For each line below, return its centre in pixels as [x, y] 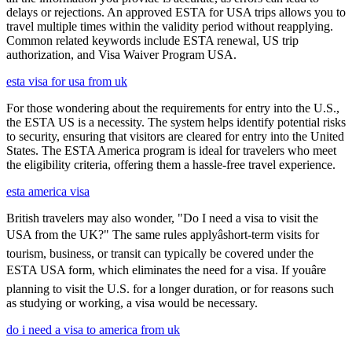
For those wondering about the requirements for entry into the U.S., [173, 108]
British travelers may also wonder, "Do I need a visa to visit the [162, 218]
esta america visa [48, 192]
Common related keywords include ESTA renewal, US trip [152, 41]
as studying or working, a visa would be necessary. [132, 303]
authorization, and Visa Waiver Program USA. [121, 55]
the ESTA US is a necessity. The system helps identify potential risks [176, 123]
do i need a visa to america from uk [93, 330]
